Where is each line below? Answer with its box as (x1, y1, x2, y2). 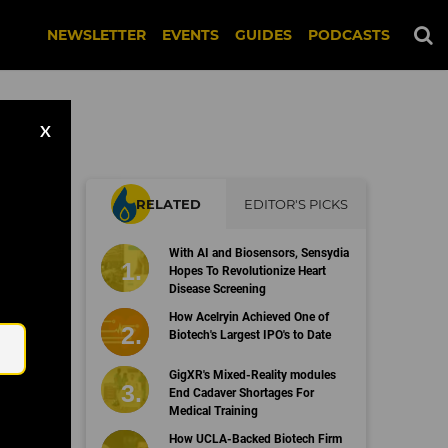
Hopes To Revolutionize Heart (168, 264, 326, 278)
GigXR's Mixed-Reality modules (168, 367, 336, 382)
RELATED (136, 196, 201, 212)
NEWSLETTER (47, 26, 146, 44)
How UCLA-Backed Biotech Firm (168, 431, 342, 446)
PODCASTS (308, 26, 390, 44)
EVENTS (162, 26, 219, 44)
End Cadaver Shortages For (168, 385, 314, 400)
